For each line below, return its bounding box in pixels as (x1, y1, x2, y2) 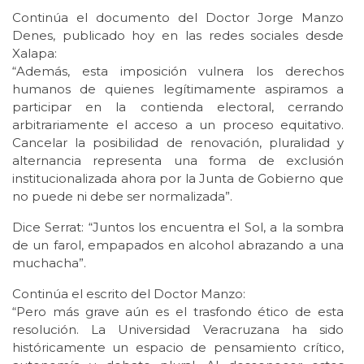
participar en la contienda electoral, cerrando (12, 99, 344, 115)
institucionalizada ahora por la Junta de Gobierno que (12, 171, 344, 187)
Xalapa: (12, 45, 57, 62)
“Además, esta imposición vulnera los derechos (12, 63, 344, 80)
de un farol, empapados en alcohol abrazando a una (12, 237, 344, 253)
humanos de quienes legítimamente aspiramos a (12, 81, 344, 97)
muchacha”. (12, 255, 86, 271)
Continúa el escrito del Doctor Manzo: (12, 286, 245, 302)
